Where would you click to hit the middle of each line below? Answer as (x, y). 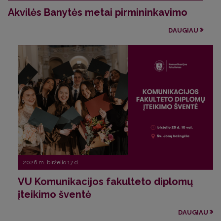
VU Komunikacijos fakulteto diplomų (105, 182)
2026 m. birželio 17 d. (51, 163)
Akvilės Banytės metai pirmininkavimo (98, 13)
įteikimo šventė (55, 195)
